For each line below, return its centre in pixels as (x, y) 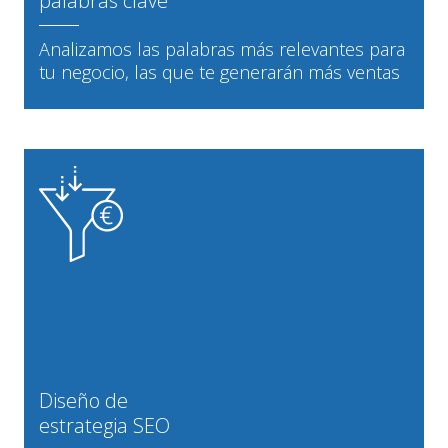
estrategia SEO (104, 425)
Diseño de (83, 400)
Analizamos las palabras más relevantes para (222, 48)
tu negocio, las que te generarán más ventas (219, 71)
